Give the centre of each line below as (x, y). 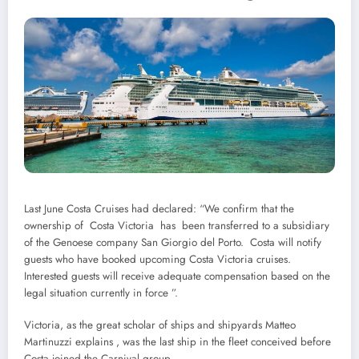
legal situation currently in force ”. (101, 292)
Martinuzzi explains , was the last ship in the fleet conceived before (177, 341)
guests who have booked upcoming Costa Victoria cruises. (157, 259)
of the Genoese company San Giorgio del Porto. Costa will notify (173, 242)
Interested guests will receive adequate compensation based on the (177, 276)
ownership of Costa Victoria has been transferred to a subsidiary (177, 225)
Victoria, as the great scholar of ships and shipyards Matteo (160, 325)
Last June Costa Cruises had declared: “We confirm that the (159, 208)
